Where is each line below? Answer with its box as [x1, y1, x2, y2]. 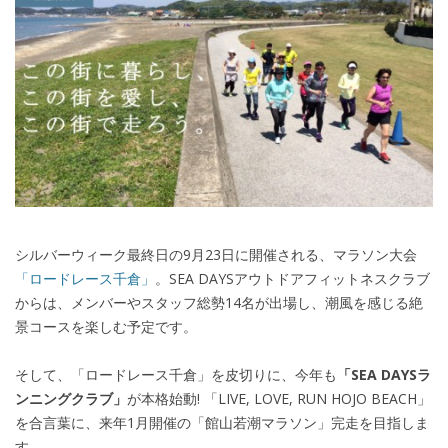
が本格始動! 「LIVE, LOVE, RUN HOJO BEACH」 [127, 389, 431, 409]
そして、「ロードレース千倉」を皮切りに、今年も [15, 365, 337, 385]
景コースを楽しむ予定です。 [15, 317, 197, 337]
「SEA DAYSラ [337, 365, 431, 385]
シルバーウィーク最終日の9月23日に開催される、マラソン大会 [15, 245, 417, 265]
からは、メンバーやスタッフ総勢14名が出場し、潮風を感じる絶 [15, 293, 423, 313]
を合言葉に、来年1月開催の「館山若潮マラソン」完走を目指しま [15, 413, 429, 433]
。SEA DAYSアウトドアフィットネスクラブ [155, 269, 430, 289]
